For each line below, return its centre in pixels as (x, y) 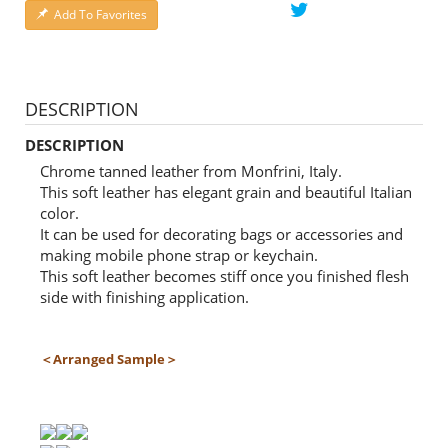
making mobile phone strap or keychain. (179, 255)
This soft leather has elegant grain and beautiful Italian (226, 192)
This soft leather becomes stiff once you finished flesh (224, 276)
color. (59, 213)
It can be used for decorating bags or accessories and (221, 234)
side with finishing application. (144, 297)
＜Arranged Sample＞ (109, 359)
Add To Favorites (100, 14)
